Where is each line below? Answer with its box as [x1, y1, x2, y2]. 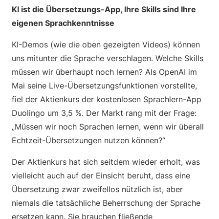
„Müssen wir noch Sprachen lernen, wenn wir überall [12, 122, 204, 131]
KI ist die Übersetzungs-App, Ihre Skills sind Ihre [12, 4, 196, 14]
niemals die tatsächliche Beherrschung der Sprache [12, 198, 200, 208]
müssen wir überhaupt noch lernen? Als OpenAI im [12, 67, 197, 77]
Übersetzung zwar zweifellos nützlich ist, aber [12, 184, 183, 194]
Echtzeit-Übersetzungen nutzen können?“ [12, 135, 165, 145]
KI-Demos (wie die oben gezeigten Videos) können [12, 40, 200, 49]
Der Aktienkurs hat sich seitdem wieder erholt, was [12, 157, 200, 167]
